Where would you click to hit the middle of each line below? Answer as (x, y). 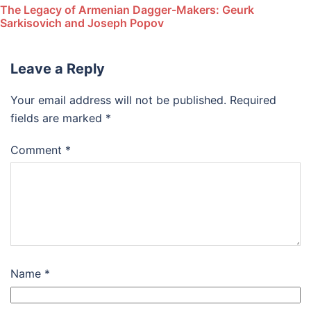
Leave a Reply (58, 68)
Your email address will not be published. (118, 100)
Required (253, 100)
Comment (38, 150)
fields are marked (58, 118)
